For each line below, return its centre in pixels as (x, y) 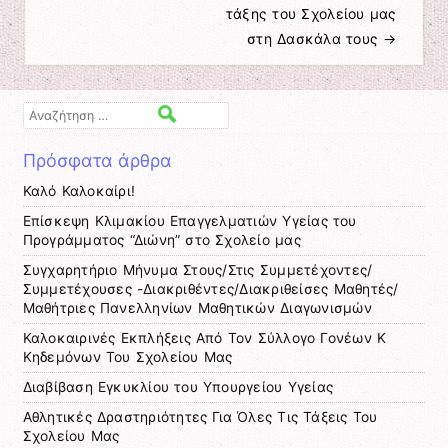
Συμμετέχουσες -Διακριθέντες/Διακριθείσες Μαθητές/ (210, 289)
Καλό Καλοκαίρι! (79, 191)
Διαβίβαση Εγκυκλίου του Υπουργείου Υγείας (178, 387)
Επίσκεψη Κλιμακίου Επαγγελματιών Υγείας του (189, 221)
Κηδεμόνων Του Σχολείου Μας (127, 357)
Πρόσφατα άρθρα (97, 161)
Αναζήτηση (56, 112)
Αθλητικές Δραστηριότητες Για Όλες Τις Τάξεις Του (200, 417)
